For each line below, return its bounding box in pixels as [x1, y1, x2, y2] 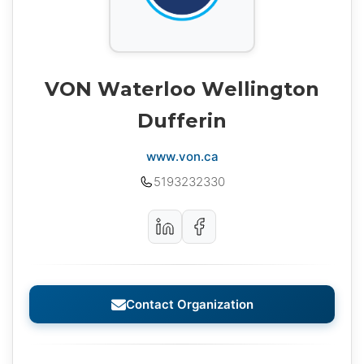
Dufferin [136, 109, 227, 133]
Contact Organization [125, 297, 253, 313]
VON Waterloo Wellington [44, 77, 320, 102]
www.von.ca [145, 149, 219, 165]
